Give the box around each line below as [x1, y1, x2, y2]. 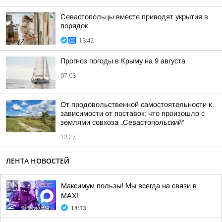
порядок [60, 22, 88, 30]
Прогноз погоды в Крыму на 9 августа [60, 57, 185, 65]
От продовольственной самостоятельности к [60, 101, 212, 109]
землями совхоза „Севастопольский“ [60, 118, 184, 126]
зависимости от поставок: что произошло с [60, 110, 205, 117]
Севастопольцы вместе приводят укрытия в [60, 13, 208, 21]
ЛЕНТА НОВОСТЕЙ [6, 156, 69, 166]
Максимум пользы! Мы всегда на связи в [61, 182, 197, 190]
